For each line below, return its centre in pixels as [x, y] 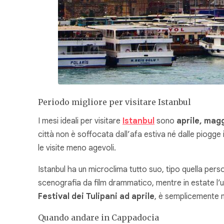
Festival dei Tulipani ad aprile [96, 197]
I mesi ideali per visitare [80, 121]
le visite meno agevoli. [77, 148]
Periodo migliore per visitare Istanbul [114, 102]
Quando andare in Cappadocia [98, 218]
